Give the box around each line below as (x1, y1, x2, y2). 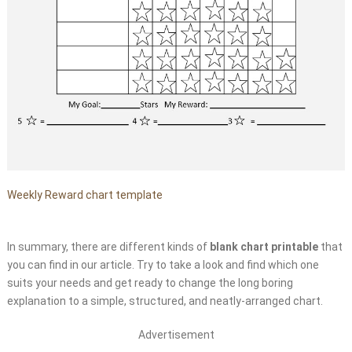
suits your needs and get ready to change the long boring (6, 276, 293, 289)
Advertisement (137, 328, 214, 341)
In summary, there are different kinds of (6, 240, 210, 253)
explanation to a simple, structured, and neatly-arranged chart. (6, 294, 323, 307)
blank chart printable (209, 240, 318, 253)
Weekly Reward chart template (6, 188, 163, 201)
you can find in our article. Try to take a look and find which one (6, 258, 319, 271)
